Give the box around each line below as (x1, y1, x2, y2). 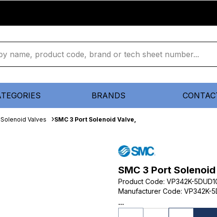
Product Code (118, 177, 163, 186)
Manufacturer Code (118, 187, 181, 195)
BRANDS (92, 91, 125, 100)
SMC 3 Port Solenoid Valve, (54, 116, 136, 123)
